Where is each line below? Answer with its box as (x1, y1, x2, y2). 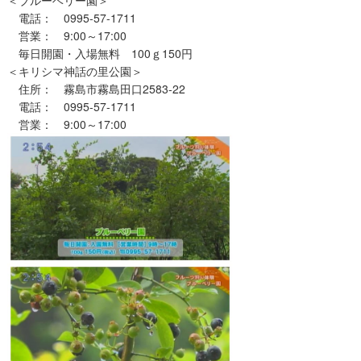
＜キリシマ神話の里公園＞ (6, 63, 143, 80)
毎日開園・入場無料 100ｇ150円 (6, 45, 193, 62)
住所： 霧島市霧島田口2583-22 (6, 81, 185, 98)
